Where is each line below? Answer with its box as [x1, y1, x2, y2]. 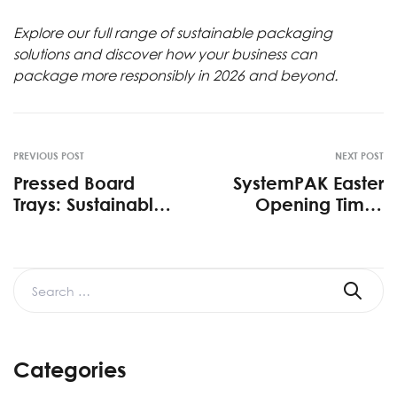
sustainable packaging [176, 24, 332, 43]
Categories [13, 356, 127, 383]
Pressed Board [13, 172, 135, 194]
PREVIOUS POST [13, 150, 84, 162]
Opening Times [255, 193, 384, 215]
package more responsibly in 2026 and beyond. [13, 66, 338, 85]
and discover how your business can [69, 45, 317, 64]
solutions [13, 45, 69, 64]
